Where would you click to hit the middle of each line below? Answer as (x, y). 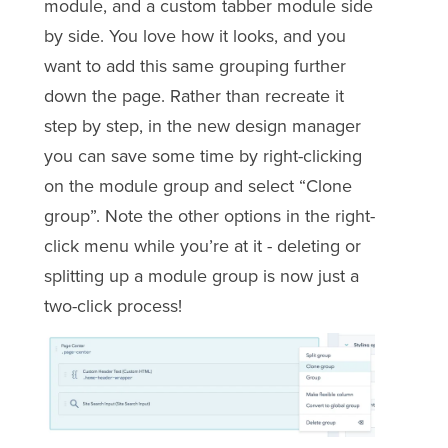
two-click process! (112, 305)
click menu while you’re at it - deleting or (202, 245)
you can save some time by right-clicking (202, 155)
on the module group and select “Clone (197, 185)
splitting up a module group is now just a (201, 275)
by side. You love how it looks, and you (194, 35)
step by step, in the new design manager (202, 125)
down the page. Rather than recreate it (193, 95)
